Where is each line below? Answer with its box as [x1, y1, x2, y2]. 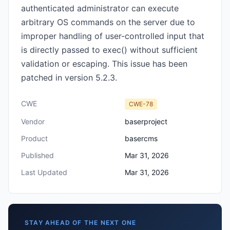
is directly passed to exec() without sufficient [21, 45, 198, 55]
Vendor [21, 117, 45, 126]
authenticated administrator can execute [21, 3, 179, 13]
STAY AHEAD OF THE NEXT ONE [25, 219, 137, 226]
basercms [125, 134, 158, 143]
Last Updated [21, 168, 67, 177]
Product [21, 134, 48, 143]
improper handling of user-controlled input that [21, 31, 204, 41]
